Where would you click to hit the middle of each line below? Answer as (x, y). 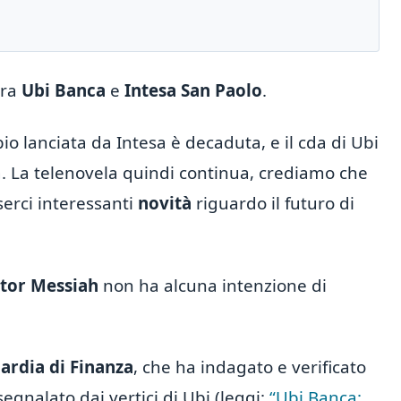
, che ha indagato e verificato (250, 367)
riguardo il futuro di (273, 203)
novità (162, 203)
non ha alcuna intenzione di (213, 285)
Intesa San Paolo (191, 91)
